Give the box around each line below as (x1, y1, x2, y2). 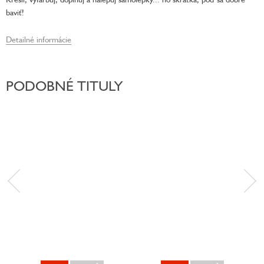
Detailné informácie (6, 34, 71, 44)
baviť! (6, 6, 24, 17)
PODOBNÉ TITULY (6, 77, 123, 94)
